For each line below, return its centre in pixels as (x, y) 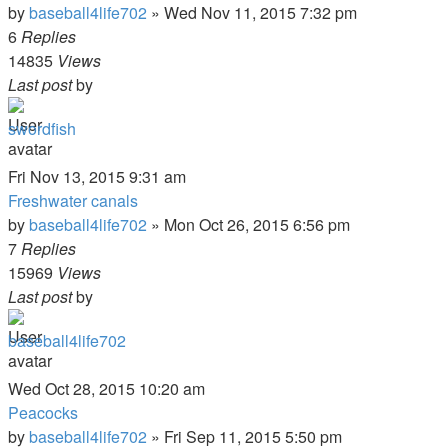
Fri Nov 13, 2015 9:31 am (97, 176)
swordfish (42, 128)
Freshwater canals (73, 200)
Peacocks (43, 412)
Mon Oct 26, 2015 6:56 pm (257, 224)
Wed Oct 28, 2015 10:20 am (106, 388)
